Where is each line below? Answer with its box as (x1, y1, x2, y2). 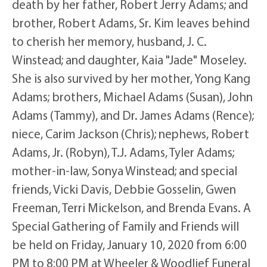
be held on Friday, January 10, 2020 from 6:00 (12, 236, 247, 252)
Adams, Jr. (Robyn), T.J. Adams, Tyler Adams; (12, 144, 234, 160)
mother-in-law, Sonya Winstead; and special (12, 162, 237, 178)
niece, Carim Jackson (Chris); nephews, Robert (12, 125, 249, 141)
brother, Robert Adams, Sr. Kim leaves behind (12, 14, 250, 30)
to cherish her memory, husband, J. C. (12, 33, 207, 49)
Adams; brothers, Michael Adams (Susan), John (12, 88, 253, 104)
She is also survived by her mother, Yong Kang (12, 70, 250, 86)
